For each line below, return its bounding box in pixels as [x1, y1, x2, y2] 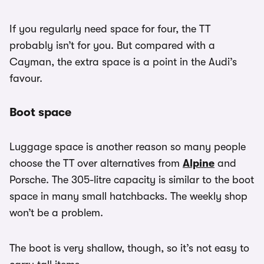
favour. [9, 72, 42, 85]
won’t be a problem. [9, 207, 103, 219]
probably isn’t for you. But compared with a [9, 39, 215, 52]
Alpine [183, 157, 214, 170]
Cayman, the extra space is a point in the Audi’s [9, 56, 237, 68]
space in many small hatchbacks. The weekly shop [9, 190, 247, 203]
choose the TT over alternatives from [9, 157, 183, 170]
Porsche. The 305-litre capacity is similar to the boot [9, 174, 254, 186]
